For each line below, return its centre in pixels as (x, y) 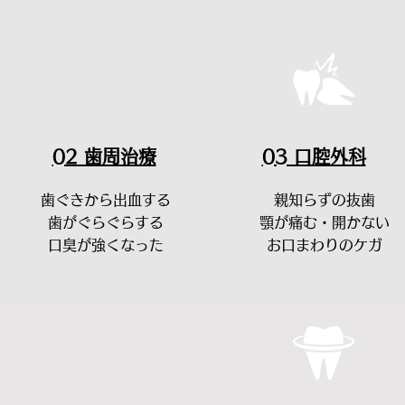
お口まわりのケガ (325, 245)
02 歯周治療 (104, 156)
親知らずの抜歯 (325, 200)
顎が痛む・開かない (325, 222)
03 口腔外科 (314, 156)
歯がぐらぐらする (106, 222)
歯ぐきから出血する (106, 200)
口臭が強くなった (106, 245)
